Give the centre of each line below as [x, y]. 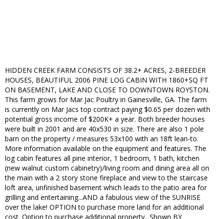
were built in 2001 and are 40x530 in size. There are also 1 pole [104, 129]
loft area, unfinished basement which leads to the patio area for [106, 188]
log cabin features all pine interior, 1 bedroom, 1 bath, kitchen [102, 158]
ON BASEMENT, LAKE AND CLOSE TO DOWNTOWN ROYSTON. [107, 90]
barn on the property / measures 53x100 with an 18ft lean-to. [102, 139]
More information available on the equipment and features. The [106, 149]
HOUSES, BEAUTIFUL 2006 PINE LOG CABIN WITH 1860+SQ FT [107, 80]
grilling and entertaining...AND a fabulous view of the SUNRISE [103, 197]
